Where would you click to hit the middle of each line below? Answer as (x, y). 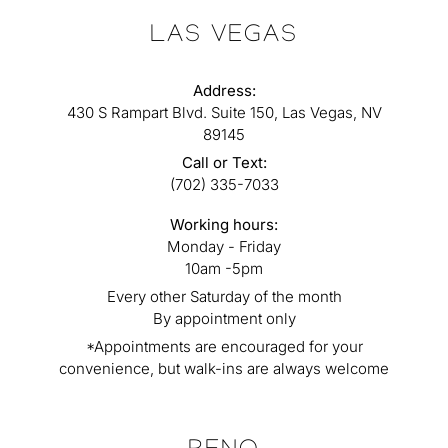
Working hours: (224, 225)
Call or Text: (224, 163)
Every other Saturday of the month (224, 297)
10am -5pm (224, 269)
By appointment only (224, 319)
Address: (224, 91)
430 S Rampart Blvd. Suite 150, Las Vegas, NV (224, 113)
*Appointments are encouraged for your (224, 347)
